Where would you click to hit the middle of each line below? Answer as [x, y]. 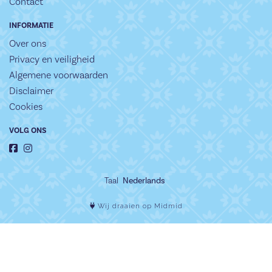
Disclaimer [31, 91]
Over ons [28, 43]
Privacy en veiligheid [52, 59]
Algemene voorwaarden [59, 75]
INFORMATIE [31, 25]
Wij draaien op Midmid [139, 206]
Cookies [26, 107]
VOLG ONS [28, 131]
